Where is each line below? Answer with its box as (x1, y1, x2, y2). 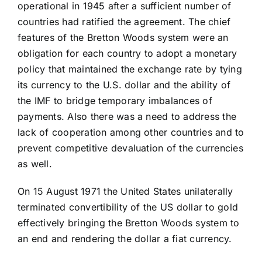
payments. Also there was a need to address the (17, 111, 237, 123)
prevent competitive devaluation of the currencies (17, 142, 243, 154)
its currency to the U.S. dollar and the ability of (17, 79, 230, 91)
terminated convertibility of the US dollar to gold (17, 201, 238, 213)
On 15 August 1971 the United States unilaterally (17, 185, 233, 198)
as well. (17, 158, 52, 170)
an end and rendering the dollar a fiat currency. (17, 233, 232, 245)
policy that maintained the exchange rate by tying (17, 63, 242, 75)
